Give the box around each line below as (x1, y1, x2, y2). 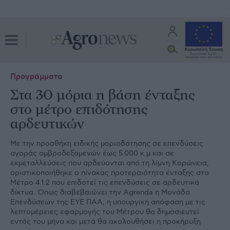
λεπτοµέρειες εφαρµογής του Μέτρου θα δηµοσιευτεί (10, 207, 199, 216)
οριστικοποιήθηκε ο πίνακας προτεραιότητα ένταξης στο (10, 168, 209, 177)
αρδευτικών (10, 117, 84, 131)
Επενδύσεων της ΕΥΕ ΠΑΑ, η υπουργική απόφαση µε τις (10, 198, 205, 206)
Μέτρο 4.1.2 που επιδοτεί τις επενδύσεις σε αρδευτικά (10, 178, 199, 187)
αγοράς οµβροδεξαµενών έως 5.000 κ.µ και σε (10, 149, 174, 158)
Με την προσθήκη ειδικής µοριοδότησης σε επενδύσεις (10, 139, 203, 148)
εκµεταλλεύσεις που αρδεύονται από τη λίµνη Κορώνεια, (10, 159, 209, 167)
